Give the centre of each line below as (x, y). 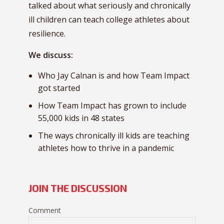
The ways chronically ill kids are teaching (114, 135)
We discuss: (51, 55)
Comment (45, 210)
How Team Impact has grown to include (112, 105)
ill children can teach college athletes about (109, 19)
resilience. (47, 33)
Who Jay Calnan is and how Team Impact (114, 75)
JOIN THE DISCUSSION (78, 188)
